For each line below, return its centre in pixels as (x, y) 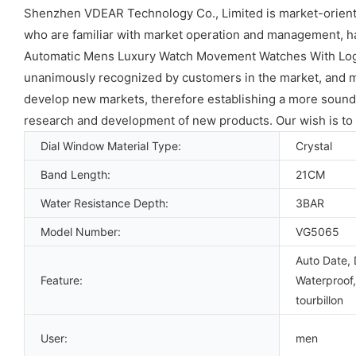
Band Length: (75, 174)
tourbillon (319, 300)
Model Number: (81, 231)
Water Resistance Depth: (104, 203)
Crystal (314, 145)
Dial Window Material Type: (111, 145)
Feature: (62, 280)
